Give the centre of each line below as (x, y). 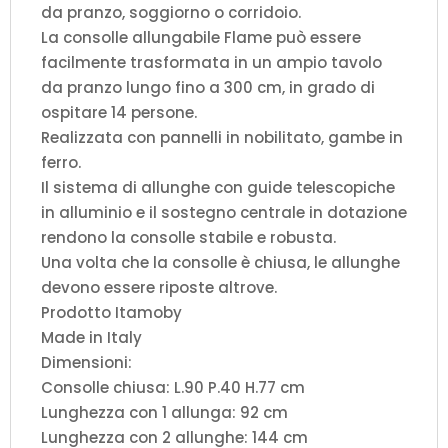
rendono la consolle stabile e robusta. (188, 237)
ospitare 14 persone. (119, 112)
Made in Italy (91, 337)
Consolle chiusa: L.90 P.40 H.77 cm (173, 387)
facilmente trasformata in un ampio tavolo (211, 62)
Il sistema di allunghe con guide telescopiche (218, 187)
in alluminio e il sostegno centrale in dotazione (224, 212)
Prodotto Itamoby (111, 312)
